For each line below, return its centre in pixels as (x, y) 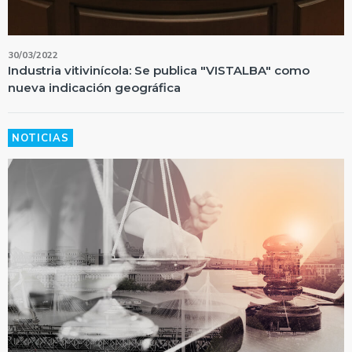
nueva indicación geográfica (94, 87)
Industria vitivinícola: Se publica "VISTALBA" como (159, 70)
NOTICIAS (40, 138)
